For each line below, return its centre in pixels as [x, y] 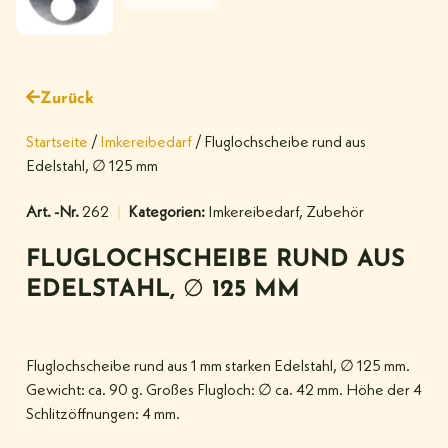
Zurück [67, 98]
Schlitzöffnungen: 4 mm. [103, 414]
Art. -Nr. [54, 212]
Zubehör [335, 212]
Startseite [57, 142]
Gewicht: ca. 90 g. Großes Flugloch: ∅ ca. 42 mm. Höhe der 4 [224, 390]
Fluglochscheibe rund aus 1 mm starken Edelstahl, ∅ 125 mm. [218, 366]
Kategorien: [166, 212]
